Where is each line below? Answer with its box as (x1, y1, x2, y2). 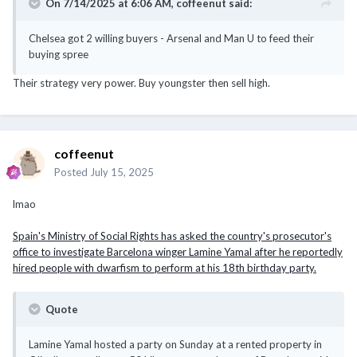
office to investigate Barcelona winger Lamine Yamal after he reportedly (13, 245, 343, 258)
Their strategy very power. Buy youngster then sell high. (13, 76, 273, 89)
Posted (54, 165, 90, 178)
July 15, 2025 (90, 165, 154, 178)
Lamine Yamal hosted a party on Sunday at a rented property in (29, 337, 322, 351)
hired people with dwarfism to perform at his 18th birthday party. (13, 261, 316, 274)
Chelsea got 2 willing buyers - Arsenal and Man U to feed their (29, 31, 314, 45)
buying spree (29, 47, 88, 61)
